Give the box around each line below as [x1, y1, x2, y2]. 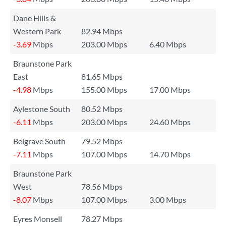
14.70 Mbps [149, 149, 191, 159]
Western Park [13, 26, 61, 36]
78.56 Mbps [81, 182, 123, 191]
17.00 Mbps [149, 85, 191, 94]
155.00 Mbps [81, 85, 127, 94]
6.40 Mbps [149, 39, 186, 49]
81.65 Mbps [81, 72, 123, 81]
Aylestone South [13, 104, 70, 114]
